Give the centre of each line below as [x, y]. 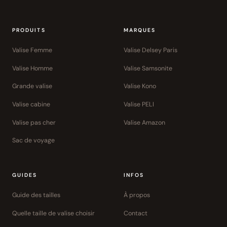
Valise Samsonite [148, 68]
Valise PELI [139, 105]
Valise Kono [140, 86]
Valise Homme [32, 68]
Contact [136, 213]
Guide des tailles [36, 195]
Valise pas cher [34, 122]
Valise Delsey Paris [150, 50]
